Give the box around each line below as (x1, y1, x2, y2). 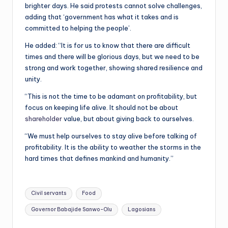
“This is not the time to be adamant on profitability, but (25, 92, 197, 100)
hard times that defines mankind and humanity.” (25, 154, 174, 162)
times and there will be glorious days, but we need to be (25, 52, 199, 61)
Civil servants (31, 190, 67, 197)
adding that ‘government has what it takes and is (25, 12, 179, 21)
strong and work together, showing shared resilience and (25, 63, 203, 72)
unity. (25, 74, 42, 83)
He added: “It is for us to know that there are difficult (25, 41, 190, 49)
